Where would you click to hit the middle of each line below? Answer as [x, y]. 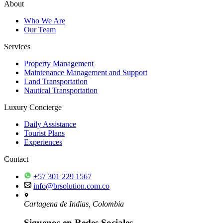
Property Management [59, 63]
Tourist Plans [44, 133]
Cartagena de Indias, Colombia [74, 204]
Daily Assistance [50, 124]
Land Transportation [56, 81]
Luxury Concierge [33, 107]
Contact [16, 159]
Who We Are [45, 20]
